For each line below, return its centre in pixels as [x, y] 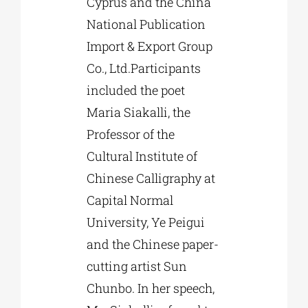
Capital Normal [130, 200]
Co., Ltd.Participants [143, 68]
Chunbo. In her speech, [150, 288]
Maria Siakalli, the [138, 112]
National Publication [146, 24]
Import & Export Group [149, 46]
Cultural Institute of [142, 156]
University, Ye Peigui [145, 222]
